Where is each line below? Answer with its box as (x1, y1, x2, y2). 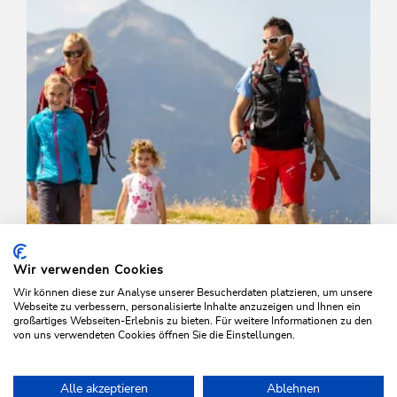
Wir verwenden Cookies (13, 264, 164, 276)
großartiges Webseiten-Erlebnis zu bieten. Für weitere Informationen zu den (13, 315, 372, 326)
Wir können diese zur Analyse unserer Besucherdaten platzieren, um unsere (13, 287, 372, 298)
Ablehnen (267, 383, 320, 395)
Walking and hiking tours (37, 373, 199, 385)
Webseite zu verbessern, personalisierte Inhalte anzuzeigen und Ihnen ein (13, 301, 361, 312)
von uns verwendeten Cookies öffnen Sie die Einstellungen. (13, 330, 295, 340)
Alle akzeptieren (59, 383, 148, 395)
